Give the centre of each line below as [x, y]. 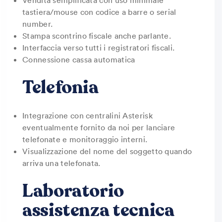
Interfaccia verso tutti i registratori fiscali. [99, 48]
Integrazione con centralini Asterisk [87, 115]
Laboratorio [73, 191]
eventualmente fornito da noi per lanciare [99, 127]
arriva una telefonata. [61, 163]
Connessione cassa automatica [79, 59]
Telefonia [60, 87]
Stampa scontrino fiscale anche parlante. [97, 36]
